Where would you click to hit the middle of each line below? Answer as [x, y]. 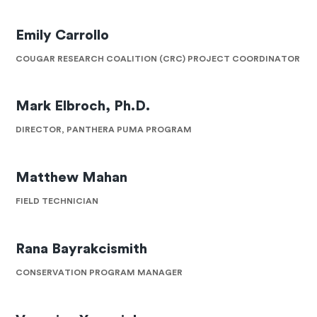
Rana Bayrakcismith [82, 249]
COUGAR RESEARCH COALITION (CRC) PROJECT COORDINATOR [158, 58]
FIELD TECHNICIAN [57, 201]
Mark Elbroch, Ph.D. [83, 106]
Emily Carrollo [63, 35]
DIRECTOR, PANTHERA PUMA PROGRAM [104, 130]
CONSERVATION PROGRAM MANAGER [99, 272]
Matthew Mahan [72, 178]
